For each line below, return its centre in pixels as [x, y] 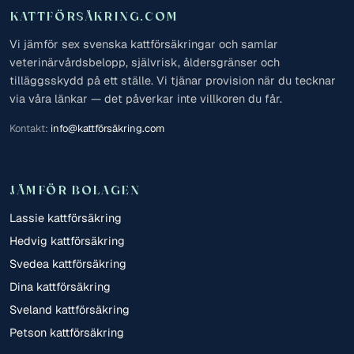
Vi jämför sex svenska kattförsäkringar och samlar [144, 44]
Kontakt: [30, 129]
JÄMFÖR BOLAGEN [75, 190]
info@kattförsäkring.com [107, 129]
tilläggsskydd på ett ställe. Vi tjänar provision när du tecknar [173, 81]
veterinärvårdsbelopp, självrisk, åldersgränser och [145, 62]
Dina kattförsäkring [60, 287]
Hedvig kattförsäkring [67, 241]
